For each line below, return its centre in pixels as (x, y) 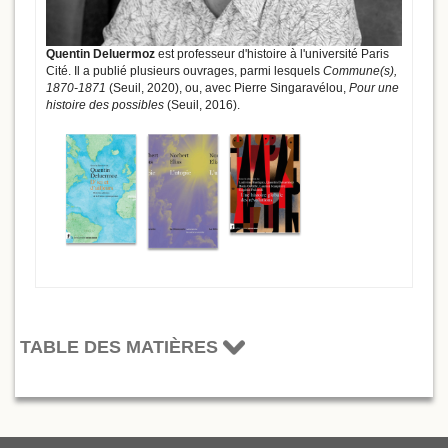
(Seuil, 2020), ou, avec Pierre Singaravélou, (227, 88)
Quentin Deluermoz (100, 54)
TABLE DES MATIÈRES (121, 346)
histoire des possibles (106, 105)
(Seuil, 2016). (203, 105)
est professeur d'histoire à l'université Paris (272, 54)
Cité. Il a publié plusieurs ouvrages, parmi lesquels (184, 71)
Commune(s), (360, 71)
